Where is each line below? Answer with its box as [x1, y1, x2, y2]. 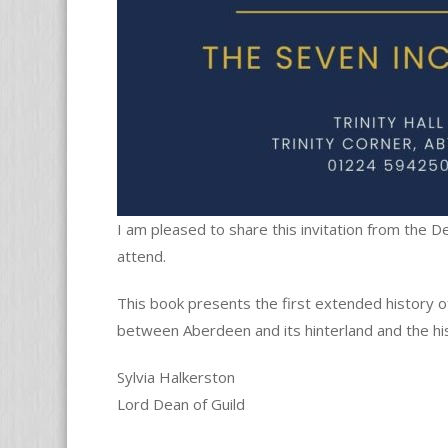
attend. [117, 246, 166, 266]
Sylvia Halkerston [117, 367, 235, 387]
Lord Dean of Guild [117, 394, 245, 414]
